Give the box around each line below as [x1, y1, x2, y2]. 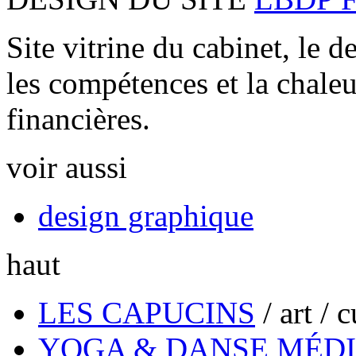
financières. [6, 102, 150, 136]
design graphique [38, 199, 253, 233]
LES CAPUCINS [38, 296, 255, 330]
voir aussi [6, 150, 127, 184]
